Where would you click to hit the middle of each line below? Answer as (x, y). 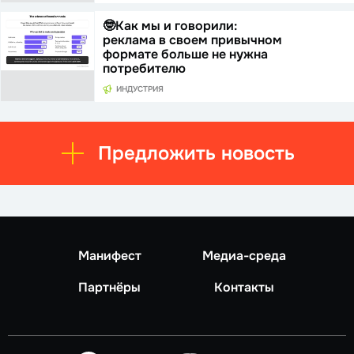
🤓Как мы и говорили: (169, 26)
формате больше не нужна (185, 55)
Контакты (245, 288)
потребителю (144, 69)
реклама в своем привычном (192, 40)
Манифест (109, 256)
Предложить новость (196, 154)
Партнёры (110, 288)
